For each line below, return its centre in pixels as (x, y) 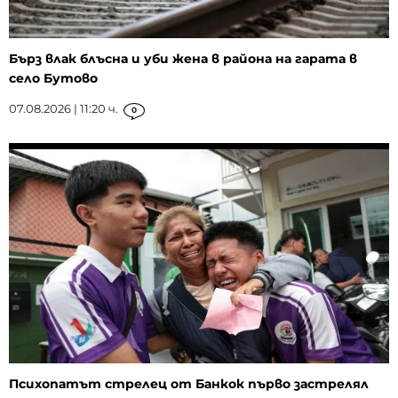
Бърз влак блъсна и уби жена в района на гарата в (183, 58)
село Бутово (53, 78)
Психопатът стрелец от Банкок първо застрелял (189, 383)
